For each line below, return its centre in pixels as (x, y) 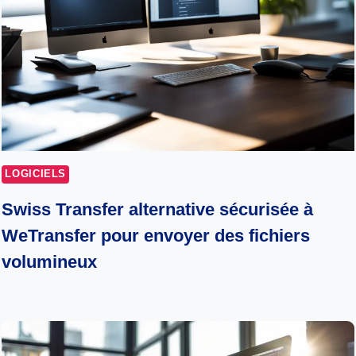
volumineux (50, 262)
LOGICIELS (36, 174)
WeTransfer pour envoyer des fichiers (156, 236)
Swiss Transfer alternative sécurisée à (158, 210)
